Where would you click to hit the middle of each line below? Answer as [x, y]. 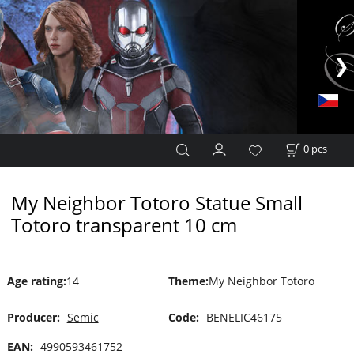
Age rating [35, 281]
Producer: [33, 318]
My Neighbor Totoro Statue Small [156, 203]
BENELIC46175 [244, 318]
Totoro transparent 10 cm [124, 225]
